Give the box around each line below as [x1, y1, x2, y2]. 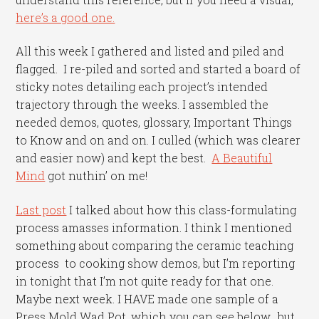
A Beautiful [211, 150, 273, 166]
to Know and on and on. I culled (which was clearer [16, 132, 301, 148]
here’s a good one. [16, 9, 115, 25]
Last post [16, 202, 67, 217]
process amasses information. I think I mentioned [16, 219, 293, 235]
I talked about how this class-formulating [66, 202, 297, 217]
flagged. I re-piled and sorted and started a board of [16, 61, 301, 77]
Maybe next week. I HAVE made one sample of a [16, 291, 279, 306]
